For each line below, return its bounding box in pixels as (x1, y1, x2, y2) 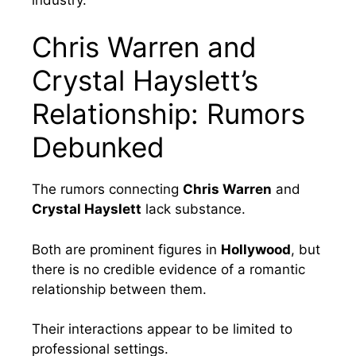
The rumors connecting (32, 181, 183, 198)
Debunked (32, 130, 164, 164)
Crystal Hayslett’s (32, 64, 258, 98)
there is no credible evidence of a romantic (32, 261, 305, 277)
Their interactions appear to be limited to (32, 321, 292, 338)
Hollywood (221, 241, 291, 257)
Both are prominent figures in (32, 241, 221, 257)
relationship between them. (32, 281, 207, 297)
